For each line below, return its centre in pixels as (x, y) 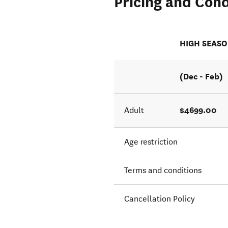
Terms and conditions (163, 170)
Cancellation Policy (160, 199)
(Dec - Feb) (202, 77)
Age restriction (151, 142)
